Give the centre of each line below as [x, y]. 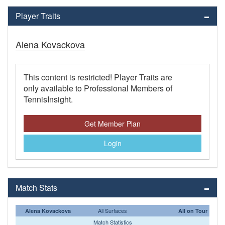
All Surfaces [112, 211]
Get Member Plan [113, 124]
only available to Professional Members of [98, 88]
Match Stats [36, 188]
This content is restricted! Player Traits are [98, 77]
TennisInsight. [48, 99]
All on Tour [193, 211]
